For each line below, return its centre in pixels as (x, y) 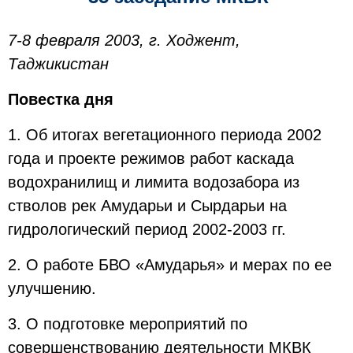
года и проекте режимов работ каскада (151, 158)
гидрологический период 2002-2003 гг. (147, 229)
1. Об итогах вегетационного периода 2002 (165, 135)
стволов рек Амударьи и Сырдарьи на (147, 206)
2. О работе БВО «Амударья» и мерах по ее (170, 265)
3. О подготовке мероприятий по (128, 324)
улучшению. (52, 288)
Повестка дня (61, 99)
